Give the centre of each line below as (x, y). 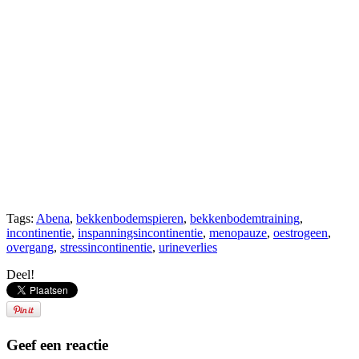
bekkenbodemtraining (245, 218)
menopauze (238, 232)
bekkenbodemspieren (130, 218)
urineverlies (188, 247)
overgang (30, 247)
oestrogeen (301, 232)
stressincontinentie (106, 247)
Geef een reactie (57, 345)
